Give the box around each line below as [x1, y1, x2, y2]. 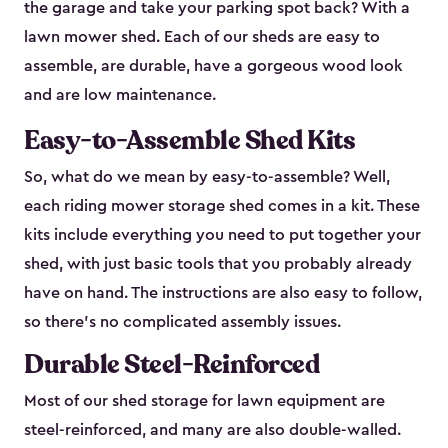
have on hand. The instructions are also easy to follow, [24, 285, 422, 302]
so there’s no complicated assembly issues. [24, 314, 341, 331]
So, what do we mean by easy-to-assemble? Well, [24, 169, 390, 186]
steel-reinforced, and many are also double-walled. [24, 422, 401, 439]
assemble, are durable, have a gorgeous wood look [24, 58, 403, 75]
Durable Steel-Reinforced [24, 347, 319, 383]
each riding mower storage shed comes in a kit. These [24, 198, 420, 215]
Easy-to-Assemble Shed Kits [24, 123, 355, 159]
